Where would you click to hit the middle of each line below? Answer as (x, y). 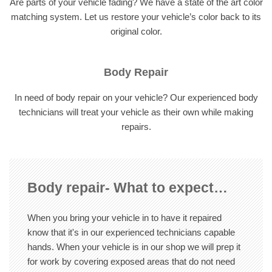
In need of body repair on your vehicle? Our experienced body (136, 97)
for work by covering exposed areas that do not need (131, 261)
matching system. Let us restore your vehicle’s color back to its (136, 17)
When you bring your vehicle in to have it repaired (124, 218)
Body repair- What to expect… (127, 188)
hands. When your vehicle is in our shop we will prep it (134, 247)
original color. (136, 31)
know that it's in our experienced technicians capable (131, 232)
